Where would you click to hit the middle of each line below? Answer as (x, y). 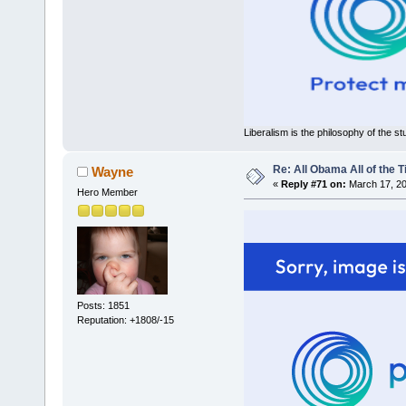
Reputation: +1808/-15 (125, 319)
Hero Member (107, 192)
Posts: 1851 (103, 305)
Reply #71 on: (313, 184)
